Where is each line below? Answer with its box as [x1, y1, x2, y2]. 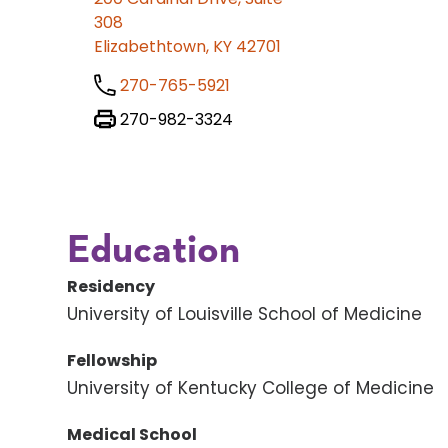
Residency [67, 275, 156, 299]
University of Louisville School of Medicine [67, 302, 423, 327]
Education [67, 231, 241, 272]
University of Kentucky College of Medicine [67, 376, 435, 401]
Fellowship [67, 349, 158, 373]
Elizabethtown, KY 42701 [94, 35, 282, 59]
